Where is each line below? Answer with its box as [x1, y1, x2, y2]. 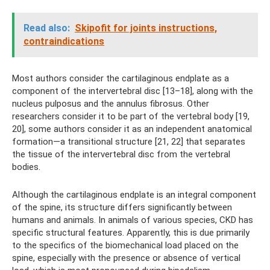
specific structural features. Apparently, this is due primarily [12, 227, 250, 238]
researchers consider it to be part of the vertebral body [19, [12, 111, 250, 122]
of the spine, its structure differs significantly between [12, 202, 232, 213]
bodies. [12, 162, 40, 172]
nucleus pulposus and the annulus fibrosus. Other [12, 98, 209, 109]
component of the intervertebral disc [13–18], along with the [12, 86, 253, 96]
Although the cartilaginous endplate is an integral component [12, 189, 256, 200]
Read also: [24, 22, 70, 34]
